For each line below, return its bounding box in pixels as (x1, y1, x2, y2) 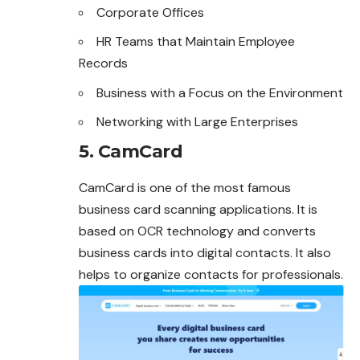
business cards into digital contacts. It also (79, 243, 331, 261)
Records (79, 55, 128, 72)
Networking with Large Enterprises (96, 113, 298, 131)
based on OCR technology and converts (79, 222, 316, 239)
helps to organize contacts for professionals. (79, 265, 343, 283)
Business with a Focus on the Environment (96, 84, 343, 101)
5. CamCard (79, 140, 182, 162)
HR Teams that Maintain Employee (96, 33, 295, 51)
